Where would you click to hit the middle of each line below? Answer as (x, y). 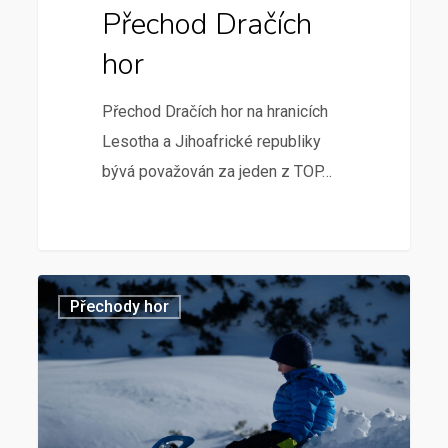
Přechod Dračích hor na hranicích (214, 112)
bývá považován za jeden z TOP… (216, 172)
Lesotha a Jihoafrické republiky (211, 142)
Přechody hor (120, 307)
